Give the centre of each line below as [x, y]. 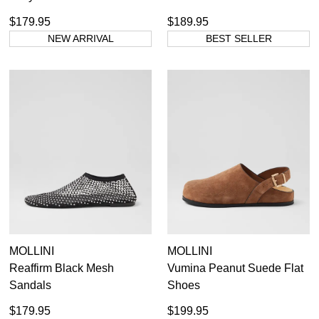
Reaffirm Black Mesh [62, 268]
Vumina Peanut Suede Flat [235, 268]
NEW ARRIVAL [80, 38]
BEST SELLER [239, 38]
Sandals [30, 285]
